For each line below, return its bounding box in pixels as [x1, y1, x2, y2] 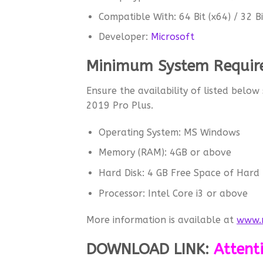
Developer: [98, 31, 151, 43]
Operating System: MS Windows [98, 126, 240, 138]
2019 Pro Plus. [86, 100, 153, 112]
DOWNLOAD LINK [86, 240, 205, 259]
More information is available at [86, 214, 237, 226]
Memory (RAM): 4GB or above [98, 147, 231, 159]
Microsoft [150, 31, 194, 43]
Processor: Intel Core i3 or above [98, 187, 248, 199]
